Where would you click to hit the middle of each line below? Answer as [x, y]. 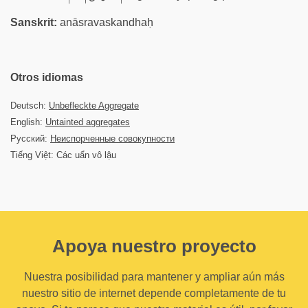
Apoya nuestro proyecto [154, 246]
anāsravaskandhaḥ [105, 22]
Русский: [30, 139]
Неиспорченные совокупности [112, 139]
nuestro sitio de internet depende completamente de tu [154, 293]
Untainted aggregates [88, 122]
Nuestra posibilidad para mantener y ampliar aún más [154, 277]
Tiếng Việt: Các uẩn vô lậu [63, 155]
